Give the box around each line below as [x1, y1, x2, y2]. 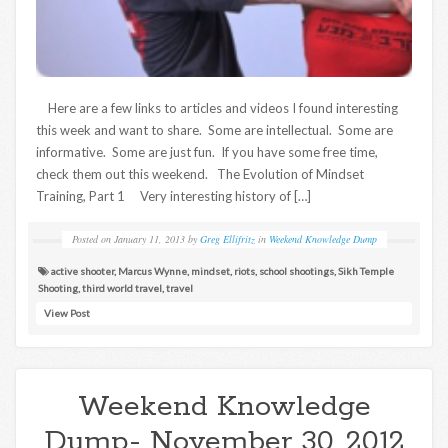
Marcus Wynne [118, 265, 187, 278]
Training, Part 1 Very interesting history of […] [36, 188, 311, 205]
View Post [44, 307, 90, 320]
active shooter [51, 265, 114, 278]
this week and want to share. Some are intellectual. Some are [36, 122, 393, 139]
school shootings [259, 265, 334, 278]
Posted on [71, 232, 111, 247]
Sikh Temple [338, 265, 394, 278]
